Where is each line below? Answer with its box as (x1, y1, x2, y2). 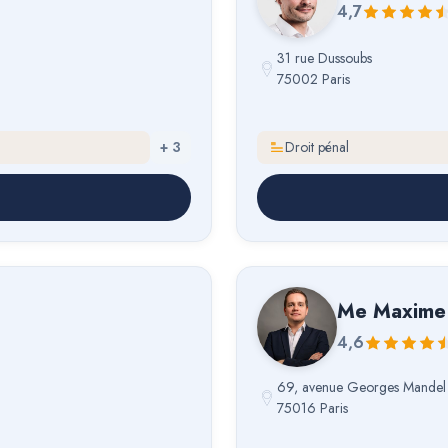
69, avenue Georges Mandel (277, 376, 446, 397)
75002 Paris (277, 68, 350, 89)
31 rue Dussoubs (277, 47, 372, 68)
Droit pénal (285, 137, 349, 158)
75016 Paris (277, 397, 348, 418)
